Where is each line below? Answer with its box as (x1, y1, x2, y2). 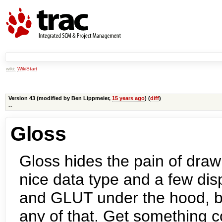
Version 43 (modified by (8, 95, 71, 102)
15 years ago (111, 95, 145, 102)
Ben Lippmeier (71, 95, 109, 102)
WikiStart (17, 65, 37, 71)
